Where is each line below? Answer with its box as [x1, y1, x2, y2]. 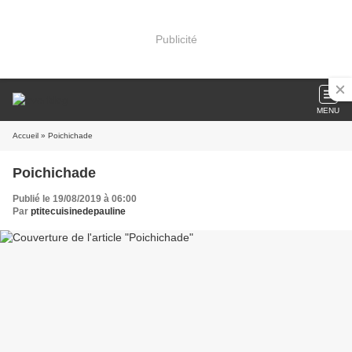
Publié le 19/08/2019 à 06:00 [13, 193, 137, 204]
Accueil [13, 131, 38, 140]
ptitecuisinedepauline [31, 206, 126, 217]
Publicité [155, 32, 197, 46]
